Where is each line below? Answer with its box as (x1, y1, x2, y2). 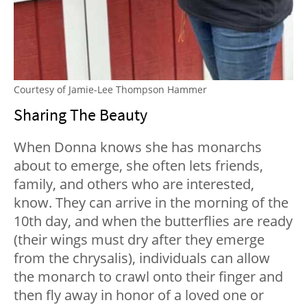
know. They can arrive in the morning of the (14, 193, 288, 212)
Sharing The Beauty (14, 103, 147, 125)
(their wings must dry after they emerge (14, 230, 265, 249)
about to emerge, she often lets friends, (14, 156, 263, 175)
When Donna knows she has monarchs (14, 137, 262, 156)
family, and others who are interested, (14, 174, 254, 193)
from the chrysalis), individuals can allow (14, 248, 270, 267)
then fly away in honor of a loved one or (14, 285, 264, 304)
